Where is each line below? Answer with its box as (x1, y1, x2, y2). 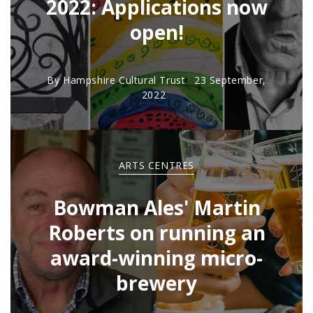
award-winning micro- (50, 245, 263, 271)
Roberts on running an (48, 219, 265, 246)
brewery (116, 270, 197, 296)
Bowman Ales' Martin (52, 194, 261, 221)
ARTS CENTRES (118, 159, 195, 172)
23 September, (194, 73, 266, 87)
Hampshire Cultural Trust (62, 73, 186, 87)
